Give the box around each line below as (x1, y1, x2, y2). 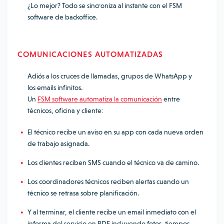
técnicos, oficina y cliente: (27, 106, 103, 114)
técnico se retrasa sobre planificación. (27, 189, 139, 197)
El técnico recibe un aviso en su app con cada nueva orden (27, 128, 203, 136)
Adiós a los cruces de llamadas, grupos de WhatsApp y (27, 72, 192, 80)
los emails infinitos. (27, 83, 82, 91)
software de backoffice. (27, 13, 97, 21)
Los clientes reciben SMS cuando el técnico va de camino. (27, 158, 199, 166)
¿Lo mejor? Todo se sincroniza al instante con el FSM (27, 1, 182, 9)
